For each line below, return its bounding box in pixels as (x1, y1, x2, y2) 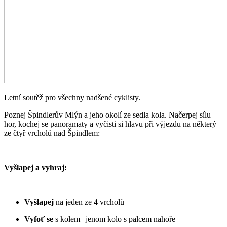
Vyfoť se (24, 214, 53, 223)
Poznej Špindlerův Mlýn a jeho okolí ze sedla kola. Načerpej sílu (4, 110, 211, 119)
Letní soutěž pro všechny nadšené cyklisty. (4, 93, 140, 102)
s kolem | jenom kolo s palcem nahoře (53, 214, 175, 223)
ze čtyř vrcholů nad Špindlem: (4, 128, 100, 137)
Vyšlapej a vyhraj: (4, 163, 67, 172)
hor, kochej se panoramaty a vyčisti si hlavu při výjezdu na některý (4, 119, 216, 128)
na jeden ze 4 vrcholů (56, 197, 124, 206)
